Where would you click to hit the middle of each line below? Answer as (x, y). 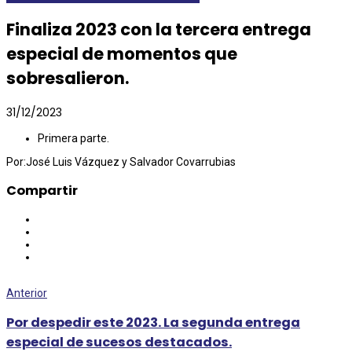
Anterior (27, 293)
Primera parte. (73, 138)
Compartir (42, 190)
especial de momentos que (122, 54)
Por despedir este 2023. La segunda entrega (153, 322)
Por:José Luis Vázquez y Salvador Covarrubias (121, 161)
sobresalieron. (68, 79)
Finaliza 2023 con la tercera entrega (159, 30)
